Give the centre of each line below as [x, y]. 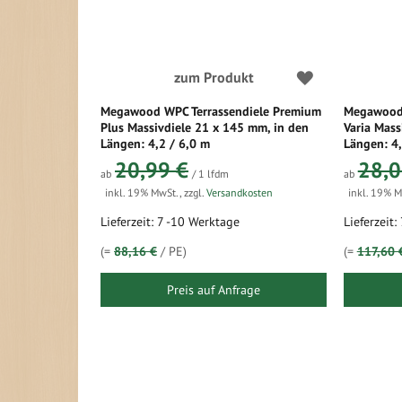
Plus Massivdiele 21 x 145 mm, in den [205, 127]
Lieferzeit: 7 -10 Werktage [170, 222]
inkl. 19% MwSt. [142, 192]
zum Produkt [214, 77]
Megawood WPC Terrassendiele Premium [211, 111]
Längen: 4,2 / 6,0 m [155, 144]
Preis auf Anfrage [214, 290]
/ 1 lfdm [210, 174]
